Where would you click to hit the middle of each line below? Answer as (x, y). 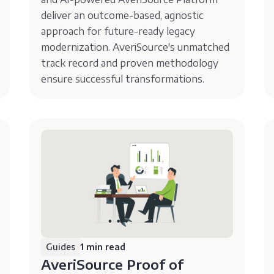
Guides (61, 246)
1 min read (103, 246)
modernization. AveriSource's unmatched (135, 47)
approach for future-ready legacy (118, 31)
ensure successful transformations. (123, 79)
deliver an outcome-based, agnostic (123, 15)
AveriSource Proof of (113, 264)
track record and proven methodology (130, 63)
